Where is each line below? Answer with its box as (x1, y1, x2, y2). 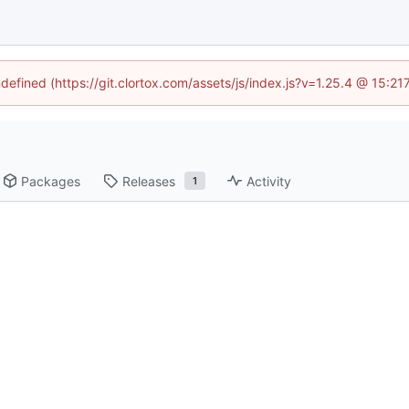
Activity (246, 173, 291, 189)
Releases (122, 173, 176, 189)
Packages (21, 173, 81, 189)
